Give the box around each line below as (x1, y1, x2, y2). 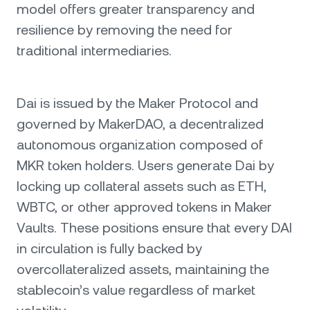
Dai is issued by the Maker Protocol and (17, 95, 258, 111)
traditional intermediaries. (17, 42, 172, 59)
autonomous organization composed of (17, 136, 263, 153)
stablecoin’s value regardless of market (17, 282, 255, 298)
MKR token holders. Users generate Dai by (17, 157, 274, 174)
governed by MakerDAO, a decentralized (17, 116, 264, 132)
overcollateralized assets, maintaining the (17, 261, 269, 277)
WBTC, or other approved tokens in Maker (17, 199, 272, 215)
